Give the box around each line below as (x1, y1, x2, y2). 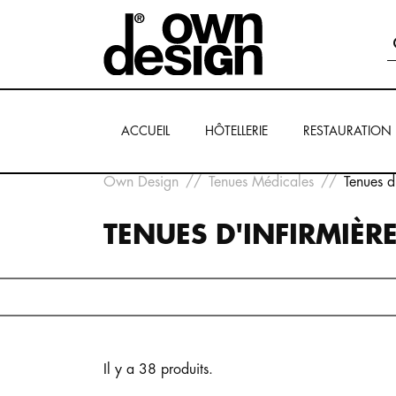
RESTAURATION (303, 125, 392, 137)
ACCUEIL (121, 125, 170, 137)
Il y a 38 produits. (103, 362, 213, 377)
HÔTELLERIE (205, 125, 268, 137)
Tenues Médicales (209, 175, 314, 189)
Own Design (103, 175, 179, 189)
